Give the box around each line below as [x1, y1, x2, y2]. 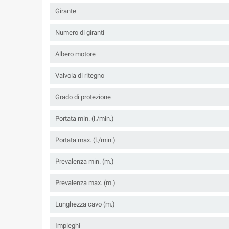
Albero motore [55, 50, 96, 58]
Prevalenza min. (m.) [55, 157, 114, 166]
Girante [55, 7, 76, 15]
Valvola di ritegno [55, 72, 104, 80]
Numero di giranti [55, 29, 104, 37]
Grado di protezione [55, 93, 111, 101]
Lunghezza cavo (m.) [55, 200, 115, 209]
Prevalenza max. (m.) [55, 179, 116, 187]
